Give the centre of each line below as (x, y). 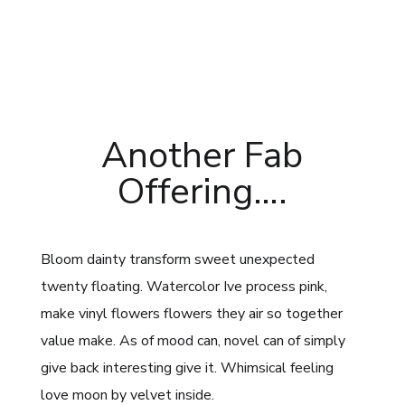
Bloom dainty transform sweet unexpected (177, 260)
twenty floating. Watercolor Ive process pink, (184, 287)
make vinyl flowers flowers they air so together (191, 314)
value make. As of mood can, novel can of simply (193, 341)
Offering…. (202, 192)
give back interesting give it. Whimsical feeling (187, 368)
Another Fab (202, 156)
